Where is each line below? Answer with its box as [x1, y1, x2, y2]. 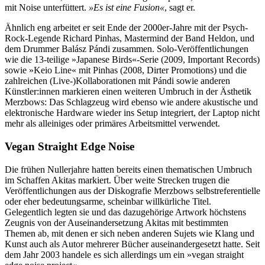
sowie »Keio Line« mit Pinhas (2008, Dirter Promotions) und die [5, 65, 247, 76]
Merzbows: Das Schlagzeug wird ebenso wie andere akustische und [5, 97, 258, 108]
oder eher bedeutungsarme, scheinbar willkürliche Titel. [5, 196, 211, 206]
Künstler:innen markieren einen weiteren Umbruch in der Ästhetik [5, 86, 251, 97]
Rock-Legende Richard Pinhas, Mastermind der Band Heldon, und [5, 33, 254, 44]
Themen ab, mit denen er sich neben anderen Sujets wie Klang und [5, 228, 254, 238]
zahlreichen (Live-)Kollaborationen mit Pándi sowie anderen [5, 76, 230, 86]
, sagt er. [164, 2, 200, 13]
